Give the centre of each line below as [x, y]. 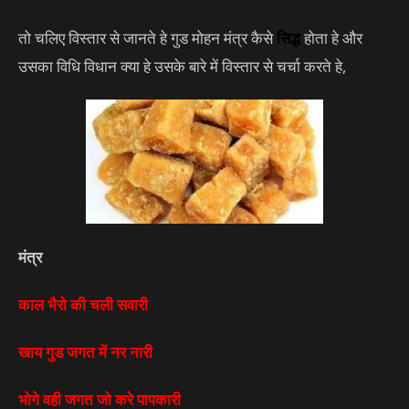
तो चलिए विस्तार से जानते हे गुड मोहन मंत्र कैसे [147, 37]
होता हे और [331, 37]
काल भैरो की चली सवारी [83, 305]
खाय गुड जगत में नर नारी [85, 352]
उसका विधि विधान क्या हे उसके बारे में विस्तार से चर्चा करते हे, [182, 66]
